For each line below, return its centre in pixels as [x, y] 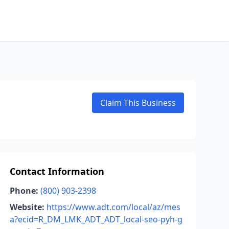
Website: [27, 207]
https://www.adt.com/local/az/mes [113, 207]
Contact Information [57, 171]
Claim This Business [138, 103]
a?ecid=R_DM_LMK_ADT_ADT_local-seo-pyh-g [96, 219]
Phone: [24, 191]
